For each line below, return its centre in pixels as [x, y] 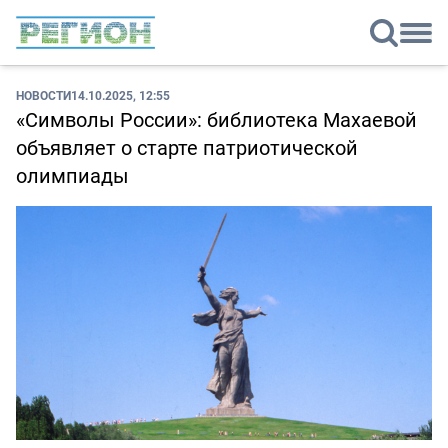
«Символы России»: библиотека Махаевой [216, 120]
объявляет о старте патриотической [187, 148]
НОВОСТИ [43, 95]
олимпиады [72, 176]
